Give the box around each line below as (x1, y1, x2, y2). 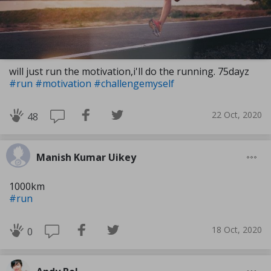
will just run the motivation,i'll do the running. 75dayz (9, 64, 249, 78)
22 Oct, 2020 (212, 109, 262, 121)
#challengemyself (94, 76, 174, 90)
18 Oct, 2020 (212, 224, 262, 236)
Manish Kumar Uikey (36, 150, 136, 164)
